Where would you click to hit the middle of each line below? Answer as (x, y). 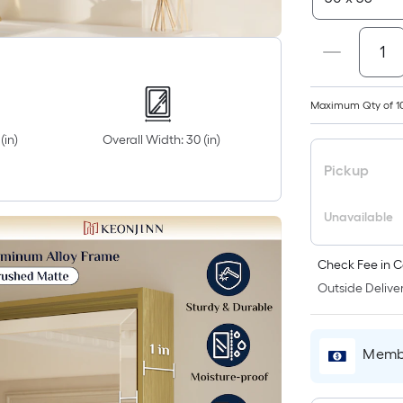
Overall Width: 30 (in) (162, 140)
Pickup (347, 170)
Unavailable (359, 217)
